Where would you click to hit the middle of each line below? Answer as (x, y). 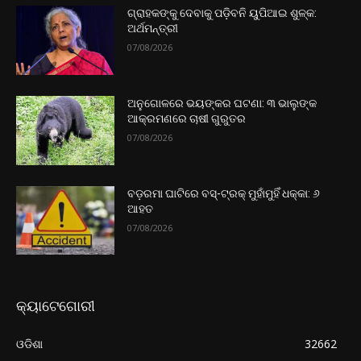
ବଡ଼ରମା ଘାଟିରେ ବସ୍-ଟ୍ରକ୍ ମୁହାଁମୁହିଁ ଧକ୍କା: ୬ (224, 193)
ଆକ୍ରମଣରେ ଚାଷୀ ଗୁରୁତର (187, 119)
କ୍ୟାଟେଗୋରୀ (56, 306)
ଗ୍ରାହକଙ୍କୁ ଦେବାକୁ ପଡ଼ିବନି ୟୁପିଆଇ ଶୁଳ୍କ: (222, 13)
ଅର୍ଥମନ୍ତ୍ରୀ (153, 29)
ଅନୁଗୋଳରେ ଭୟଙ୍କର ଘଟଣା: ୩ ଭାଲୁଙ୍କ (222, 104)
